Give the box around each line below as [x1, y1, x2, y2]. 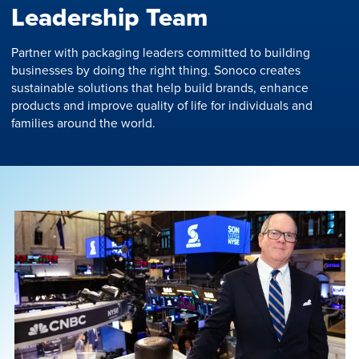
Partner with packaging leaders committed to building [11, 42, 310, 61]
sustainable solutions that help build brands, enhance [11, 78, 309, 96]
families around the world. [11, 113, 159, 131]
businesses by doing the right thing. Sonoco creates [11, 60, 301, 79]
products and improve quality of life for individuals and [11, 95, 313, 114]
